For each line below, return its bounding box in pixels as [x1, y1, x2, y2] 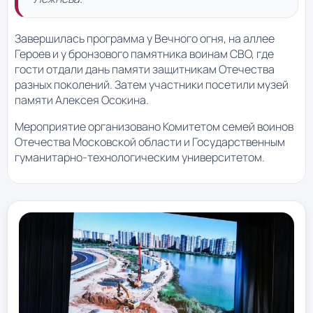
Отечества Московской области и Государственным [15, 134, 285, 150]
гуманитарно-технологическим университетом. [15, 150, 265, 166]
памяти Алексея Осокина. [15, 92, 149, 108]
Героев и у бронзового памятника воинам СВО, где [15, 46, 274, 62]
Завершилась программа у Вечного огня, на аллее [15, 31, 275, 47]
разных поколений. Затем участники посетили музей [15, 77, 289, 93]
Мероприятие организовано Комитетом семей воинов [15, 119, 293, 135]
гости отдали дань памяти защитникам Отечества [15, 61, 275, 78]
